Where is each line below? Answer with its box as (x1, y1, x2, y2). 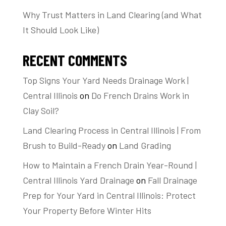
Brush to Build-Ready (22, 139, 105, 151)
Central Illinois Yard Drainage (22, 174, 134, 186)
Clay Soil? (22, 104, 59, 116)
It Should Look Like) (22, 24, 99, 35)
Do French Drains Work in (91, 89, 189, 101)
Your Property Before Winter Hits (22, 204, 151, 216)
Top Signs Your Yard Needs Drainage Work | (22, 74, 189, 86)
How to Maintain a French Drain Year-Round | (22, 159, 197, 171)
